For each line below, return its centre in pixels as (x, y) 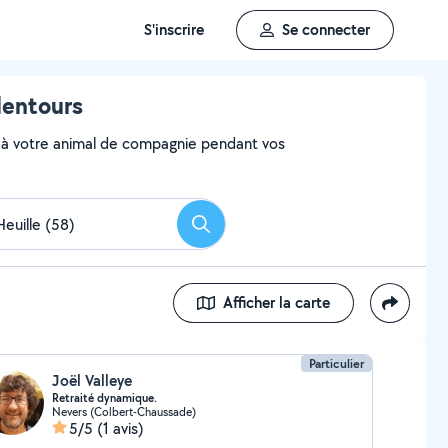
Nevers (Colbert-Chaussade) (123, 411)
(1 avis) (120, 428)
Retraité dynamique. (104, 398)
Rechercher (237, 230)
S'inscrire (174, 29)
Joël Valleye (91, 380)
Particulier (337, 363)
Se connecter (326, 29)
